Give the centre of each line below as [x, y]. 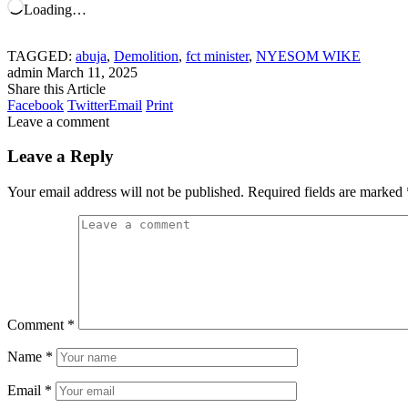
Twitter [88, 105]
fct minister [217, 56]
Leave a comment [58, 121]
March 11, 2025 [92, 72]
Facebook [36, 105]
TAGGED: [40, 56]
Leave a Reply [61, 157]
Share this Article [56, 88]
